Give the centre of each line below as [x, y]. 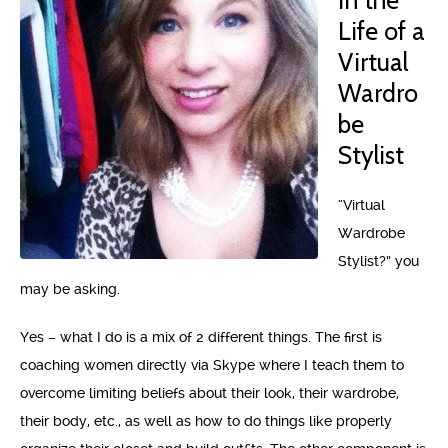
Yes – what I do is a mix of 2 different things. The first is [201, 337]
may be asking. [70, 289]
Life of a [381, 31]
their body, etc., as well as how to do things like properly [206, 421]
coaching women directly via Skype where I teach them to [212, 365]
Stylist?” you [378, 261]
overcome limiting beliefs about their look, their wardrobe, [209, 393]
